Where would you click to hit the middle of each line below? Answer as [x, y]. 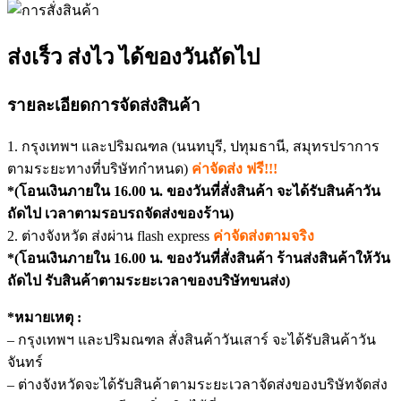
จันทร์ [25, 362]
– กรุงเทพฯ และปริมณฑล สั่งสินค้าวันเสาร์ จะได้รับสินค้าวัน [192, 339]
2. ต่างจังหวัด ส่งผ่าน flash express [110, 235]
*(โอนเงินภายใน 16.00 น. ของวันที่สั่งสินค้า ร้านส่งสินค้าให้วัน [199, 258]
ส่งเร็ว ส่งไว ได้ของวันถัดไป [133, 57]
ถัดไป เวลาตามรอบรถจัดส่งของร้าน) [120, 213]
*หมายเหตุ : [44, 317]
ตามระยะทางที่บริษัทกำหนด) [99, 168]
